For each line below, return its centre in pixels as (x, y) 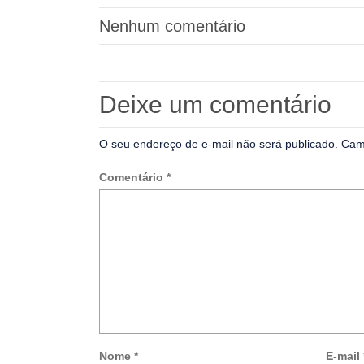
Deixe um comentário (215, 104)
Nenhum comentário (172, 26)
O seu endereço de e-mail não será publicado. (219, 144)
